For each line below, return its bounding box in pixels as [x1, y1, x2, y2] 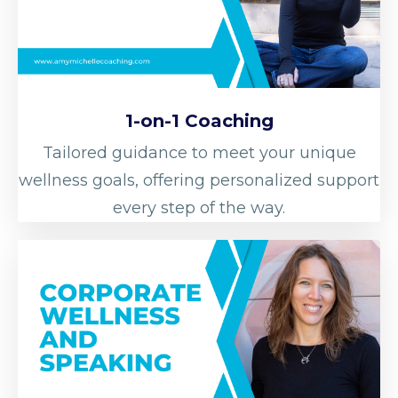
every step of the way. [113, 197, 285, 218]
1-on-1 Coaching [124, 109, 274, 131]
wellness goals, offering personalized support [19, 170, 379, 190]
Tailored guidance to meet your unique [42, 142, 356, 163]
